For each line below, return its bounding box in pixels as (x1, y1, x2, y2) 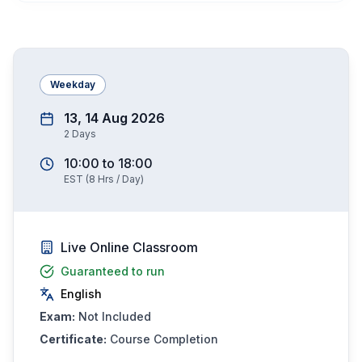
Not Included (78, 309, 151, 323)
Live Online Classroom (61, 239, 198, 255)
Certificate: (40, 332, 107, 346)
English (61, 287, 102, 301)
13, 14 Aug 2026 (64, 110, 165, 126)
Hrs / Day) (95, 173, 144, 185)
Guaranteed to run (61, 264, 165, 278)
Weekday (50, 78, 95, 90)
